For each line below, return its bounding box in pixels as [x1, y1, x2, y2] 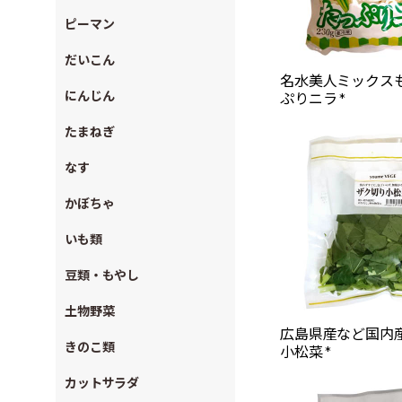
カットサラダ [65, 375, 140, 390]
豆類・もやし [65, 267, 140, 283]
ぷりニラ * [280, 90, 346, 107]
